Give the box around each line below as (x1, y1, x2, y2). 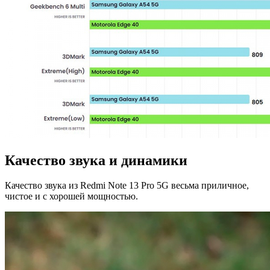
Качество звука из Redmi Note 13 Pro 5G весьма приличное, (5, 180, 249, 191)
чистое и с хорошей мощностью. (5, 191, 138, 202)
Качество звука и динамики (5, 152, 187, 168)
